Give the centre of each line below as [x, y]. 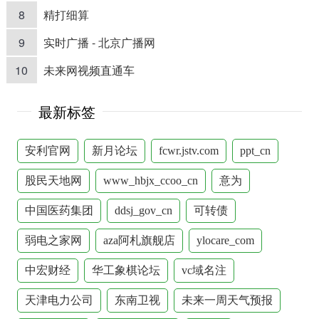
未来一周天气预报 [227, 300]
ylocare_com [225, 240]
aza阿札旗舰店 [139, 240]
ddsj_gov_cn [143, 210]
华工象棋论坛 [126, 270]
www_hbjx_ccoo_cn [150, 180]
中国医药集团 [59, 210]
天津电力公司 [59, 300]
